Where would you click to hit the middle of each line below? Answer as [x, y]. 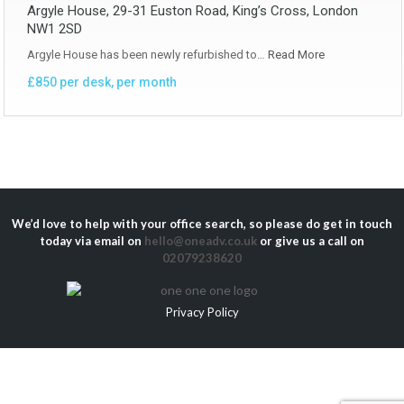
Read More [296, 55]
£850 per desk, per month [102, 82]
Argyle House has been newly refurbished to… [147, 55]
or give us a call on [311, 241]
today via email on [92, 241]
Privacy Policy [202, 312]
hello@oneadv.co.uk [201, 241]
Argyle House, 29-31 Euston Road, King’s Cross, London [193, 11]
